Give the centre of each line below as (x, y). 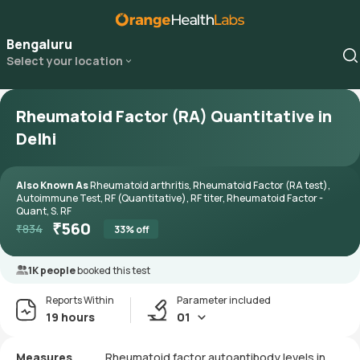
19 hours (70, 317)
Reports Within (80, 300)
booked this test (114, 270)
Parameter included (224, 300)
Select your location (65, 61)
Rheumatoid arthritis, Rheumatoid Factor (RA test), (210, 185)
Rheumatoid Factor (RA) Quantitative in (174, 116)
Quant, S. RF (44, 211)
